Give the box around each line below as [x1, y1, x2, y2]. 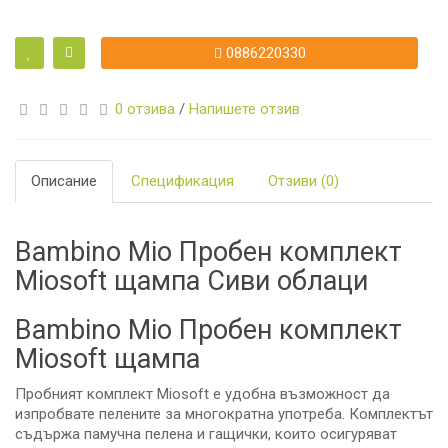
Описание [31, 172, 97, 191]
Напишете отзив [189, 100, 300, 119]
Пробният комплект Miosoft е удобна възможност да [15, 385, 390, 404]
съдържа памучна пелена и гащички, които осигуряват [15, 425, 397, 444]
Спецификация [131, 172, 234, 191]
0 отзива [115, 100, 175, 119]
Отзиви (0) [268, 172, 339, 191]
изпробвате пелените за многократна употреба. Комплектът [15, 405, 433, 424]
